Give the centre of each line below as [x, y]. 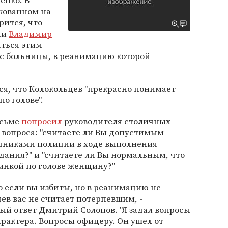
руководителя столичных [116, 121]
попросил [42, 121]
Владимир [30, 34]
